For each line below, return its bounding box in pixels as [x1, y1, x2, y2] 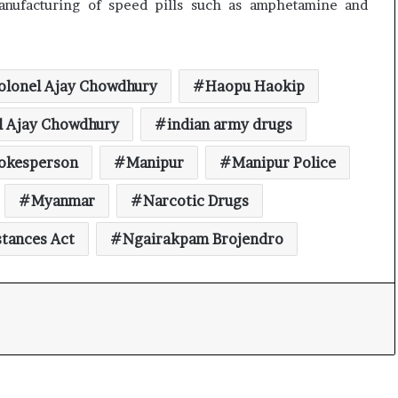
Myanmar [30, 192, 95, 210]
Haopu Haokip [205, 77, 305, 95]
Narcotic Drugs [142, 192, 249, 210]
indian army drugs [166, 115, 292, 133]
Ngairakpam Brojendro [122, 230, 283, 248]
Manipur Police [231, 154, 336, 171]
